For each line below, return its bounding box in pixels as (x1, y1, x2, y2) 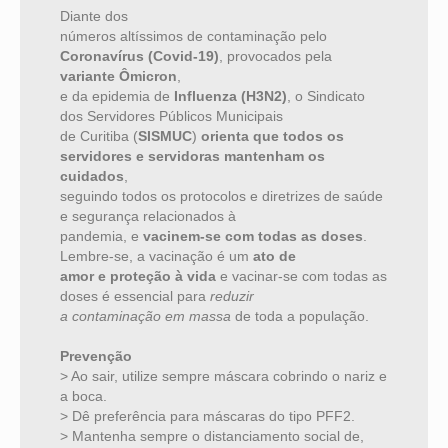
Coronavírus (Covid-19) (60, 48, 219, 65)
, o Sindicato (287, 88, 365, 105)
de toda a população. (231, 308, 369, 325)
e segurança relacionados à (60, 208, 236, 225)
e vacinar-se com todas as (216, 268, 387, 285)
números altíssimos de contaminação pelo (60, 28, 327, 45)
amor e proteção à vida (60, 268, 216, 285)
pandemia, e (60, 228, 143, 245)
